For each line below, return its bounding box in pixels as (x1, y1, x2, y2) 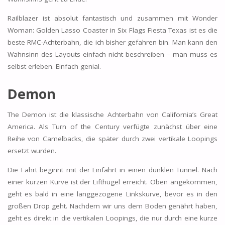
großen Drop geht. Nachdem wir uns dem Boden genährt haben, (7, 201, 218, 210)
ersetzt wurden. (7, 146, 56, 156)
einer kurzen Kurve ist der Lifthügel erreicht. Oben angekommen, (7, 177, 218, 186)
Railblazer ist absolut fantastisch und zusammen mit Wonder (7, 13, 218, 23)
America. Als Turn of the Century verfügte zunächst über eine (7, 122, 218, 132)
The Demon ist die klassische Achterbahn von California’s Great (7, 110, 218, 120)
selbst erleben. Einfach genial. (7, 61, 101, 71)
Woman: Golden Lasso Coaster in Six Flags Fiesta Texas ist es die (7, 25, 218, 35)
